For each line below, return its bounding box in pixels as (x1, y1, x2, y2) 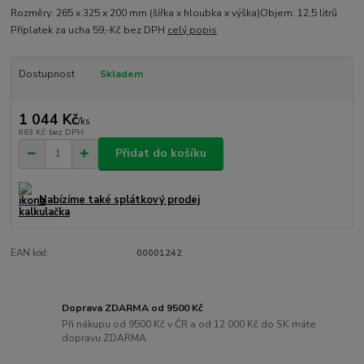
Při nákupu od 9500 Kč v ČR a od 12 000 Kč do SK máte (62, 317, 317, 331)
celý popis (167, 23, 218, 37)
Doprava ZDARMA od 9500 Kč (62, 301, 204, 315)
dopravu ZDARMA (62, 331, 147, 344)
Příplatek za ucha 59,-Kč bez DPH (11, 23, 168, 37)
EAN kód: (11, 246, 50, 259)
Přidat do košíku (115, 145, 206, 162)
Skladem (99, 67, 143, 80)
